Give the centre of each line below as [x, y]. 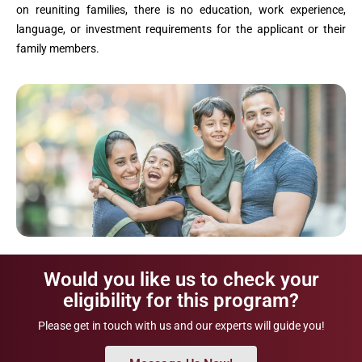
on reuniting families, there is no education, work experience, [181, 9]
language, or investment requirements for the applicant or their [181, 29]
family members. [58, 48]
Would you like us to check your [181, 279]
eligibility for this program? [181, 300]
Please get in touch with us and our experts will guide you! [181, 326]
